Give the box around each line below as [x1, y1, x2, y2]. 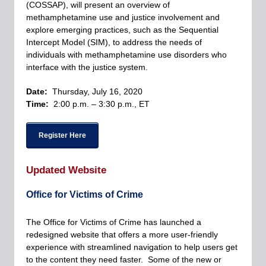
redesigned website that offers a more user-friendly [26, 230, 218, 239]
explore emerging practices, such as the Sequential [26, 25, 218, 34]
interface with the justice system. [26, 62, 148, 72]
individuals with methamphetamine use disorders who [26, 50, 227, 59]
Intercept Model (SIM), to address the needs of [26, 37, 202, 47]
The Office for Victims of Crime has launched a [26, 217, 201, 227]
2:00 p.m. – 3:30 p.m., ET [53, 99, 150, 109]
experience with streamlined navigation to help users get [26, 242, 237, 252]
